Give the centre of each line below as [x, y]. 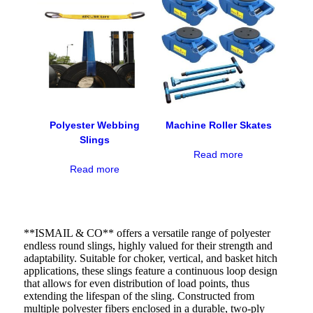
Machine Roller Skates [218, 125]
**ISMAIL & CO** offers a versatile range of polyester [147, 233]
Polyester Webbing [94, 125]
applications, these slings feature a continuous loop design [150, 271]
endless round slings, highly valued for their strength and [148, 246]
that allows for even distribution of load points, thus [136, 284]
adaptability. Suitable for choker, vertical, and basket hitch [150, 259]
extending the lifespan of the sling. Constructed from [139, 296]
